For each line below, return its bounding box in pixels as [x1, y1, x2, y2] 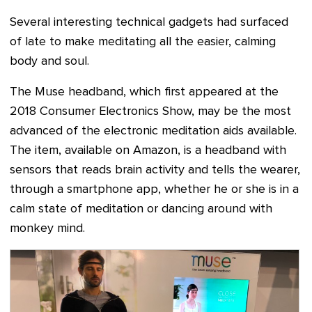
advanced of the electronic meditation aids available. [10, 124, 297, 137]
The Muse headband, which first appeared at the [10, 85, 279, 98]
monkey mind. [10, 221, 85, 235]
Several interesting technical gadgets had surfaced [10, 15, 288, 29]
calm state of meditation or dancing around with [10, 202, 272, 215]
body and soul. [10, 54, 89, 68]
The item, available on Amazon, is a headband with [10, 143, 286, 157]
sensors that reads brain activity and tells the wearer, [10, 163, 300, 176]
